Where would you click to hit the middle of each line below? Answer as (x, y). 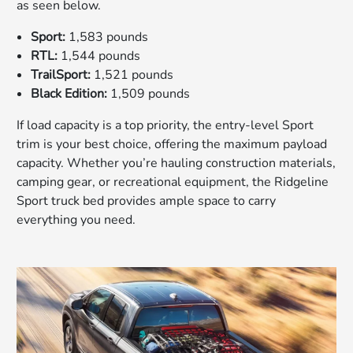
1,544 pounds (99, 56)
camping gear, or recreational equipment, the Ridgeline (173, 182)
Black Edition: (69, 93)
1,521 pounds (132, 74)
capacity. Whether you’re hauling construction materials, (176, 163)
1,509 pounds (149, 93)
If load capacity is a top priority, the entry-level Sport (165, 125)
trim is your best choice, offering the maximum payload (172, 144)
